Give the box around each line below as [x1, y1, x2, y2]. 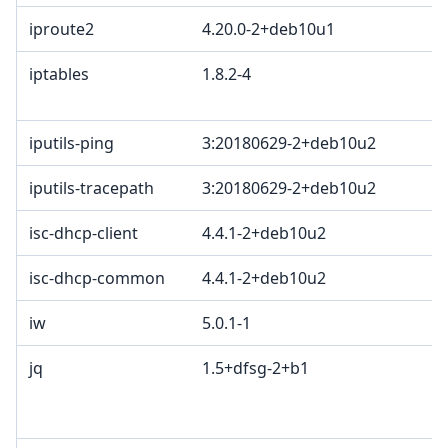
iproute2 [29, 18, 94, 41]
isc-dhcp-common [29, 267, 165, 290]
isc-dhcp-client [29, 222, 138, 245]
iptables [29, 63, 89, 86]
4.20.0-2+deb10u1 [202, 18, 335, 41]
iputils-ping [29, 132, 114, 155]
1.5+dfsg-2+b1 [202, 357, 309, 380]
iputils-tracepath [29, 177, 154, 200]
